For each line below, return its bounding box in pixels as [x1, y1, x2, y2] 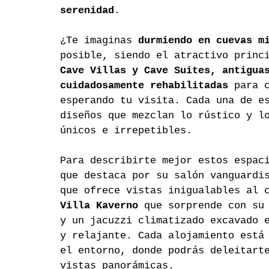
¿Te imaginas [60, 35, 138, 47]
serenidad [60, 5, 114, 17]
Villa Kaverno [60, 200, 144, 212]
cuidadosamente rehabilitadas [60, 80, 228, 92]
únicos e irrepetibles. [60, 125, 192, 137]
